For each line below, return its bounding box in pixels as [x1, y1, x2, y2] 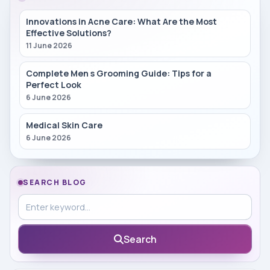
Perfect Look [26, 78, 82, 90]
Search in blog [17, 194, 81, 208]
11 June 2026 [26, 40, 73, 51]
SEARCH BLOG [23, 177, 87, 187]
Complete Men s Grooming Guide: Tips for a [26, 67, 212, 79]
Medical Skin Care [26, 119, 103, 131]
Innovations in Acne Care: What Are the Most [26, 16, 218, 28]
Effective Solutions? [26, 27, 112, 39]
